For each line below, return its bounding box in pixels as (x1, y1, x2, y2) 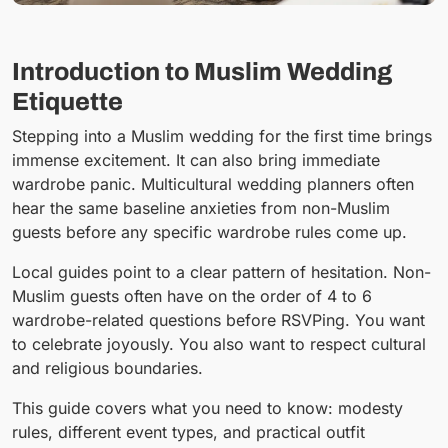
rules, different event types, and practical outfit (12, 421, 365, 442)
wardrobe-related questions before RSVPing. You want (12, 309, 425, 330)
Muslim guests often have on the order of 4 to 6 (12, 285, 372, 306)
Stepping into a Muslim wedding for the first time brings (12, 125, 432, 146)
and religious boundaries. (12, 357, 203, 378)
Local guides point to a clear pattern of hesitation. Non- (12, 261, 431, 282)
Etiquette (12, 87, 123, 115)
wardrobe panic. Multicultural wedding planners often (12, 173, 414, 194)
